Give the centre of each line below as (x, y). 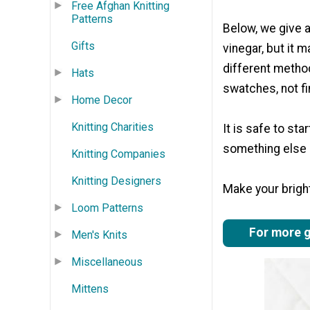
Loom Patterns (107, 208)
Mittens (90, 289)
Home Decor (102, 100)
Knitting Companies (118, 154)
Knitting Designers (116, 181)
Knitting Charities (112, 127)
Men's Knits (99, 235)
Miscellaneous (107, 262)
